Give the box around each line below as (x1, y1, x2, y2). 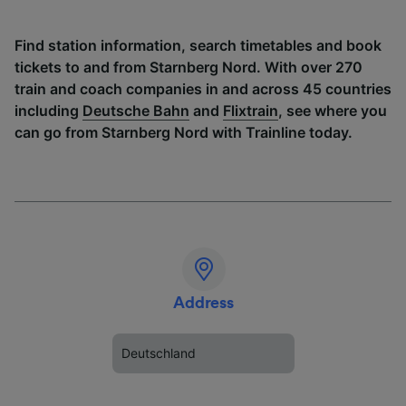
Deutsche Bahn (82, 101, 189, 120)
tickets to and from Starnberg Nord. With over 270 (14, 58, 362, 76)
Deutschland (121, 345, 196, 361)
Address (173, 295, 234, 311)
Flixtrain (223, 101, 278, 120)
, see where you (278, 101, 387, 120)
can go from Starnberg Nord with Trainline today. (14, 123, 353, 141)
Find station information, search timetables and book (14, 36, 382, 54)
